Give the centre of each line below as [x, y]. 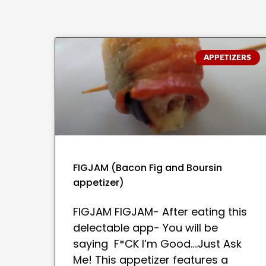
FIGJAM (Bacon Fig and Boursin [148, 168]
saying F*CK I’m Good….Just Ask [157, 244]
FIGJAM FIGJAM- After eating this [160, 212]
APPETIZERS [228, 58]
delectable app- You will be [145, 228]
